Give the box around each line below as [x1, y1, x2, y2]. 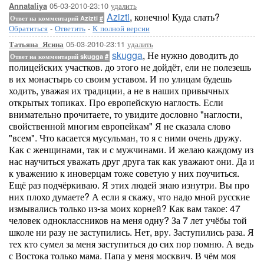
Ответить [55, 22, 85, 34]
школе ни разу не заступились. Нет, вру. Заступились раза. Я [9, 225, 254, 239]
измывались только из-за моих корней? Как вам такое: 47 [9, 202, 240, 215]
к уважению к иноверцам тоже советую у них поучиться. [9, 166, 239, 180]
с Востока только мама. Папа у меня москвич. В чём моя [9, 249, 236, 262]
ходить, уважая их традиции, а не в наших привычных [9, 84, 229, 97]
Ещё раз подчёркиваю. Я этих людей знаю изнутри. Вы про [9, 178, 249, 192]
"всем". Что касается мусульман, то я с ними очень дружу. [9, 131, 242, 144]
